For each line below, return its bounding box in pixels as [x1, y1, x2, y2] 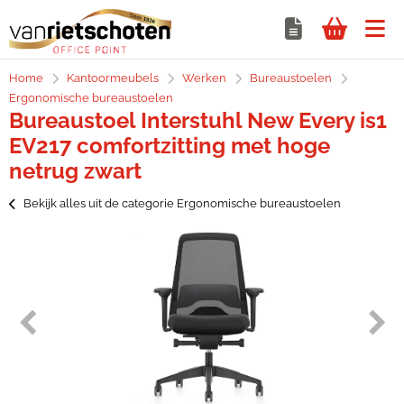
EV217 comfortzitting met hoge [9, 133, 330, 159]
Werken [182, 71, 226, 85]
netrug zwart [9, 158, 142, 184]
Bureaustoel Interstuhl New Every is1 [9, 107, 387, 133]
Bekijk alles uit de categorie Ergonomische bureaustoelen [23, 197, 341, 210]
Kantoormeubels [67, 71, 159, 85]
